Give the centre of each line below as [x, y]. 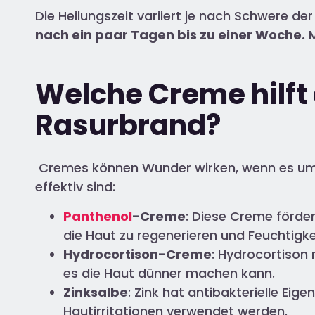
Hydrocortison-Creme [137, 254]
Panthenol [98, 216]
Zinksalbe [96, 292]
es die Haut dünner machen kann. [169, 273]
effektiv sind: [75, 187]
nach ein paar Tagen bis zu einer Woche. [170, 34]
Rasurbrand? [128, 126]
